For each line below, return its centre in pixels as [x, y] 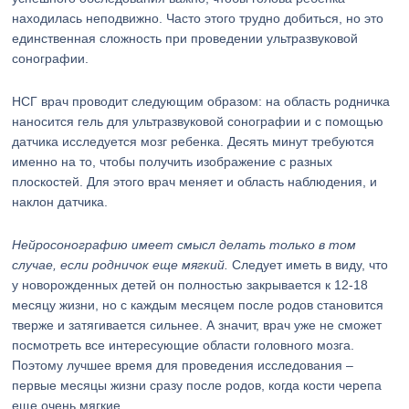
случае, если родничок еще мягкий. [122, 265]
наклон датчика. [60, 202]
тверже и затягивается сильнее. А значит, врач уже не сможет [197, 325]
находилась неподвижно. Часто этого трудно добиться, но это [198, 18]
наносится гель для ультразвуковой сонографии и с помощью [198, 121]
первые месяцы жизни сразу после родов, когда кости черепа [197, 385]
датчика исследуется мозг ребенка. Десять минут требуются [194, 142]
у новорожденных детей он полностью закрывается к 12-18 [190, 285]
